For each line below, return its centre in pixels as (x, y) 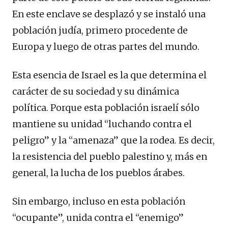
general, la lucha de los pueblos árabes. (98, 173)
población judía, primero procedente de (100, 30)
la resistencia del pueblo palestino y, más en (110, 156)
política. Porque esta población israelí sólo (106, 107)
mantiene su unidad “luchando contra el (102, 124)
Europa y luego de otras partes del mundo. (106, 46)
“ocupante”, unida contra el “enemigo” (98, 217)
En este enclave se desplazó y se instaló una (109, 14)
